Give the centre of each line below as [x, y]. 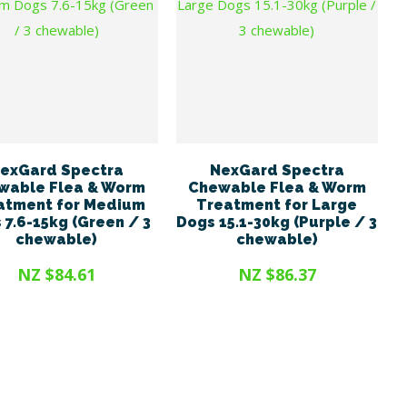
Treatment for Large [277, 204]
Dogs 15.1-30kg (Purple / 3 [277, 222]
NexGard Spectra [277, 170]
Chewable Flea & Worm [277, 187]
